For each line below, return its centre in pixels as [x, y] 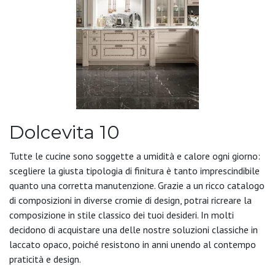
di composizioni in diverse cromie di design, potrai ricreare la [130, 200]
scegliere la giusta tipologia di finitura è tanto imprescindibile [134, 170]
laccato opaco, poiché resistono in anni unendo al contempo [133, 244]
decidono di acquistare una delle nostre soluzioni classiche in [134, 229]
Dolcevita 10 [64, 132]
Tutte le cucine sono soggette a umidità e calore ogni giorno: [135, 156]
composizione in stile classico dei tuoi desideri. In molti [122, 215]
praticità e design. [45, 259]
